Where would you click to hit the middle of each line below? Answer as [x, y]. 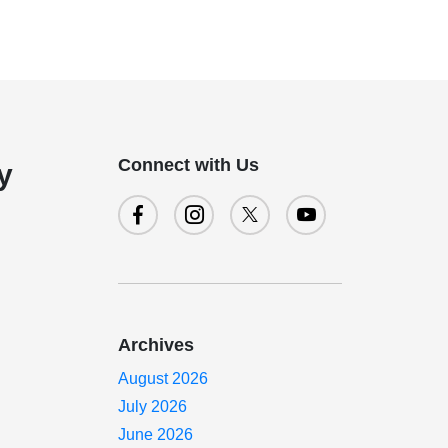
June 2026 [156, 434]
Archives [156, 345]
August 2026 [163, 378]
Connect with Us [189, 165]
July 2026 [153, 406]
